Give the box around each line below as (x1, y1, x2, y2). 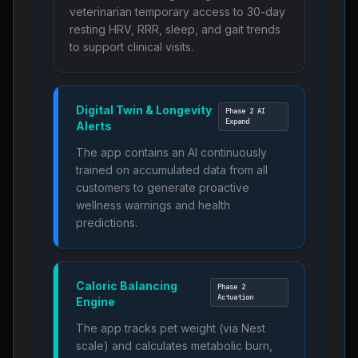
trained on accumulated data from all (76, 163, 268, 177)
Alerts (76, 119, 112, 133)
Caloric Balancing (76, 279, 177, 292)
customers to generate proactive (76, 181, 249, 194)
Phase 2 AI (225, 106, 266, 116)
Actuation (217, 292, 254, 302)
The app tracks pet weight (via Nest (76, 321, 265, 335)
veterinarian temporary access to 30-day (70, 5, 285, 18)
